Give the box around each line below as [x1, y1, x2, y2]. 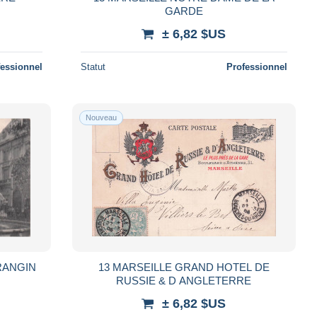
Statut [80, 61, 105, 72]
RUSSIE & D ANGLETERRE [116, 274, 252, 287]
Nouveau [85, 113, 117, 122]
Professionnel [226, 61, 287, 72]
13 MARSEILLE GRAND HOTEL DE [98, 260, 270, 273]
